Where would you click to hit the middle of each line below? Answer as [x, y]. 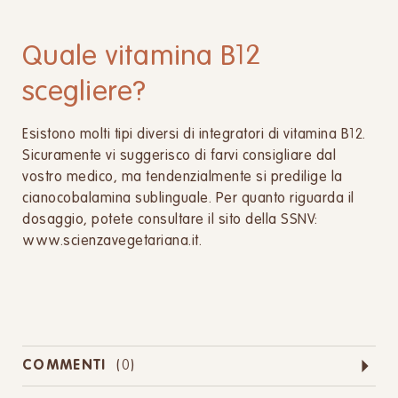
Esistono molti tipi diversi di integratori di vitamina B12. [194, 135]
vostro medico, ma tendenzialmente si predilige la [183, 178]
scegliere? [84, 92]
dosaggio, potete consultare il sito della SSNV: [170, 220]
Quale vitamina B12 [142, 57]
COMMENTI [64, 366]
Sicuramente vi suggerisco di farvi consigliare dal [179, 156]
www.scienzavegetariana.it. [112, 242]
